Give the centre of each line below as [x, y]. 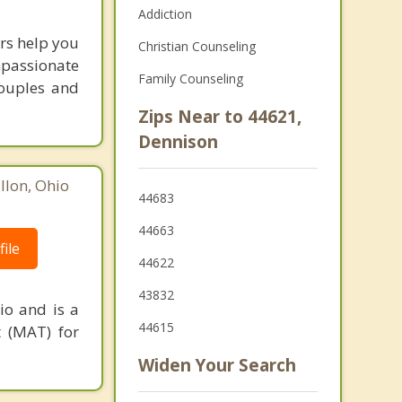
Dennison [178, 142]
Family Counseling [190, 79]
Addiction [165, 14]
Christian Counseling [197, 46]
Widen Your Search [217, 365]
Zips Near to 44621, [219, 117]
